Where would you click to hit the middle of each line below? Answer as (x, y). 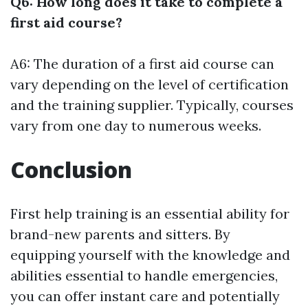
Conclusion (71, 170)
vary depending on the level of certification (150, 85)
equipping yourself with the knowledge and (150, 255)
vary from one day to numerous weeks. (136, 126)
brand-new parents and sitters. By (120, 234)
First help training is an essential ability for (150, 214)
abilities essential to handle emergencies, (144, 276)
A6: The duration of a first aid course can (142, 64)
